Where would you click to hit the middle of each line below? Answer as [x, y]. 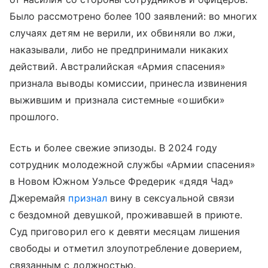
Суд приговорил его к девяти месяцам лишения [125, 231]
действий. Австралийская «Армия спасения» [118, 66]
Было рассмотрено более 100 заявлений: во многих [134, 16]
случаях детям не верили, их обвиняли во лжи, [123, 33]
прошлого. [34, 116]
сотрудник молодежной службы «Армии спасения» [133, 164]
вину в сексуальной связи [171, 198]
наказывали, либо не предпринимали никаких [119, 49]
